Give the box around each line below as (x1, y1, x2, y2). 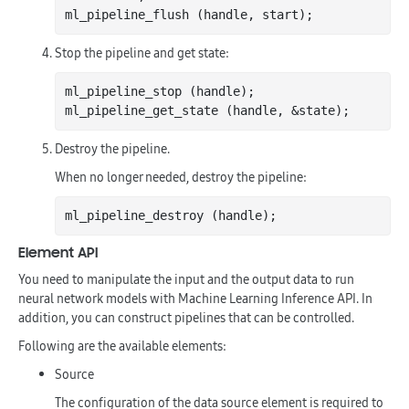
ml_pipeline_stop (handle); (65, 84, 255, 99)
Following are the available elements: (18, 337, 226, 355)
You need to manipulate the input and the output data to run (18, 270, 354, 288)
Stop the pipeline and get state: (55, 44, 229, 62)
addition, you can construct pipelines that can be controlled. (18, 309, 354, 327)
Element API (18, 244, 98, 262)
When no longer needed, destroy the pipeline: (55, 168, 307, 186)
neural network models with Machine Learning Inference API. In (18, 289, 372, 308)
